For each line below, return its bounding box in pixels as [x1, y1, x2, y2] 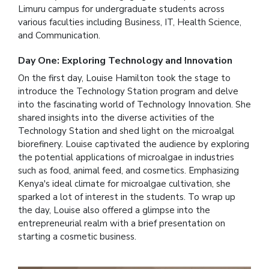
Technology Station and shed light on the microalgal [18, 124, 234, 137]
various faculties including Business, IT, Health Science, [18, 16, 241, 28]
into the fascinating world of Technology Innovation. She [18, 98, 251, 110]
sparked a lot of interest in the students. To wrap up [18, 190, 235, 203]
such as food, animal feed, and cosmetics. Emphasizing [18, 164, 239, 177]
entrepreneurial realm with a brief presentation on [18, 217, 225, 229]
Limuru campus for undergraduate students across [18, 2, 225, 15]
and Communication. [18, 29, 100, 41]
